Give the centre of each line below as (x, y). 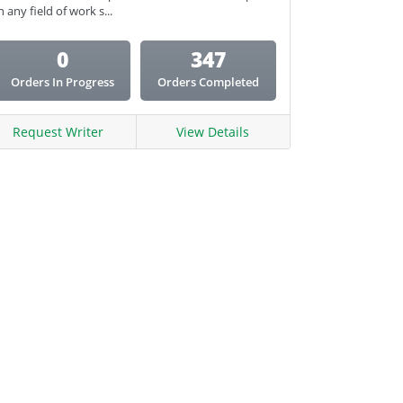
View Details (213, 132)
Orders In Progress (62, 82)
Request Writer (58, 132)
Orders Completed (209, 82)
